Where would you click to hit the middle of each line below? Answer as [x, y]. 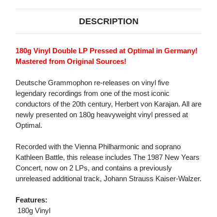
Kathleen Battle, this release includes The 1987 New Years [108, 157]
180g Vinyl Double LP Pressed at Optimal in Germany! [108, 51]
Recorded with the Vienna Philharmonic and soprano [98, 147]
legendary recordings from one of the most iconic [93, 93]
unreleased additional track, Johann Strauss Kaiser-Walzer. [108, 179]
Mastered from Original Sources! [71, 62]
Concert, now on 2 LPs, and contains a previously [94, 168]
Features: [31, 200]
